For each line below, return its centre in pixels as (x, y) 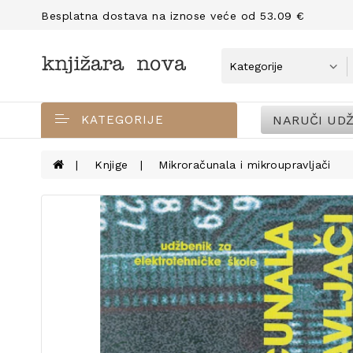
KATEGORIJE (123, 120)
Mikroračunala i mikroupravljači (245, 165)
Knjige (111, 165)
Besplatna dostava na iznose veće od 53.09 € (173, 16)
